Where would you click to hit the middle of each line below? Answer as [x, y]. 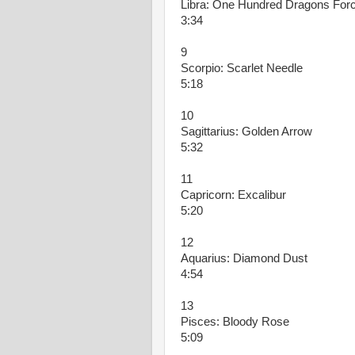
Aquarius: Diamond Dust [244, 258]
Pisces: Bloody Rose [235, 322]
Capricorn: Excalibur [233, 195]
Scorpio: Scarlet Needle [242, 68]
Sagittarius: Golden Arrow [246, 132]
